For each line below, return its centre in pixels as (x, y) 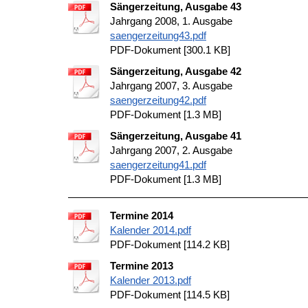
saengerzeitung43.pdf (158, 35)
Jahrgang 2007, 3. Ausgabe (171, 86)
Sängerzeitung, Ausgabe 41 (176, 136)
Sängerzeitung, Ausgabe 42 (176, 71)
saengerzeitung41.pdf (158, 165)
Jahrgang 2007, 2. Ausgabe (171, 150)
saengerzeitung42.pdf (158, 100)
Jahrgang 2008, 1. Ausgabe (171, 21)
